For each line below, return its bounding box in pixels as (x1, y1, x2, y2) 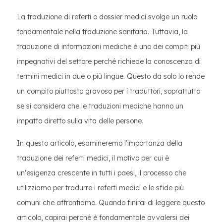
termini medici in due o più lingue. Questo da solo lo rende (17, 72, 205, 81)
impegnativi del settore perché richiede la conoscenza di (17, 57, 201, 66)
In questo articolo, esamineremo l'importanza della (17, 139, 182, 148)
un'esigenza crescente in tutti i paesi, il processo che (17, 168, 186, 177)
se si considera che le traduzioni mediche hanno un (17, 102, 183, 111)
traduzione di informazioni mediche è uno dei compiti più (17, 42, 200, 51)
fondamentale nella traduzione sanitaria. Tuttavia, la (17, 27, 188, 36)
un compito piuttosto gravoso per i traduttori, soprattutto (17, 87, 200, 96)
